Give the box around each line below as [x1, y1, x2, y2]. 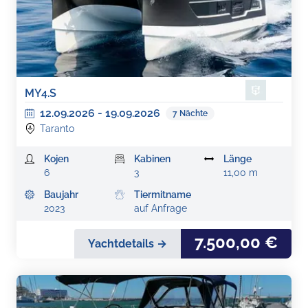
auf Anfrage [133, 203, 187, 214]
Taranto [40, 123, 74, 134]
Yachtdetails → [88, 236, 167, 250]
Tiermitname [133, 189, 191, 200]
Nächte [179, 109, 208, 118]
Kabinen [133, 153, 170, 164]
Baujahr [44, 189, 78, 200]
